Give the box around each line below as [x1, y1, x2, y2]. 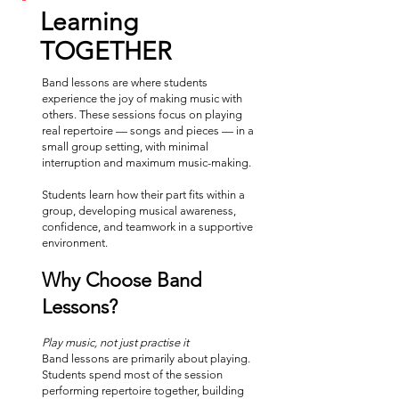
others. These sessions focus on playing [42, 108, 242, 121]
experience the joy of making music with [42, 92, 242, 105]
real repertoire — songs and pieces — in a [42, 124, 254, 137]
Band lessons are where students [42, 76, 208, 89]
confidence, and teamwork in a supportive [42, 220, 253, 233]
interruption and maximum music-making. [42, 156, 251, 169]
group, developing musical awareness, [42, 204, 236, 217]
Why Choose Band [42, 268, 201, 292]
